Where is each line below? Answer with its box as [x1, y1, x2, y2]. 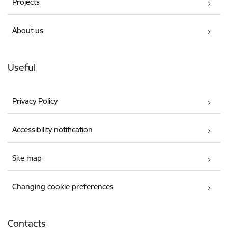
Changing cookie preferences [12, 182, 114, 192]
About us [12, 25, 44, 36]
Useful [8, 61, 36, 74]
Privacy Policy [12, 96, 58, 106]
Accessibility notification [12, 125, 93, 135]
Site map [12, 153, 42, 163]
